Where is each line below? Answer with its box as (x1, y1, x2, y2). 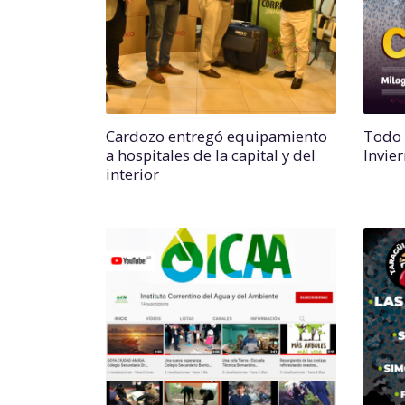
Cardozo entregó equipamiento (106, 126, 327, 146)
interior (106, 164, 159, 184)
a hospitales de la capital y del (106, 145, 316, 165)
